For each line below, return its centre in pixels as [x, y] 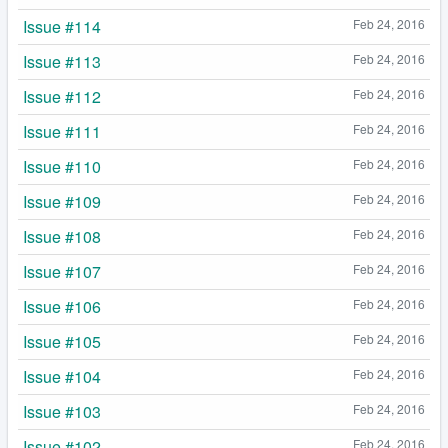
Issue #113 [62, 62]
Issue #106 [62, 307]
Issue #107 [62, 272]
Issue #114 [62, 27]
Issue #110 [62, 167]
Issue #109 [62, 202]
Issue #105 [62, 342]
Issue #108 [62, 237]
